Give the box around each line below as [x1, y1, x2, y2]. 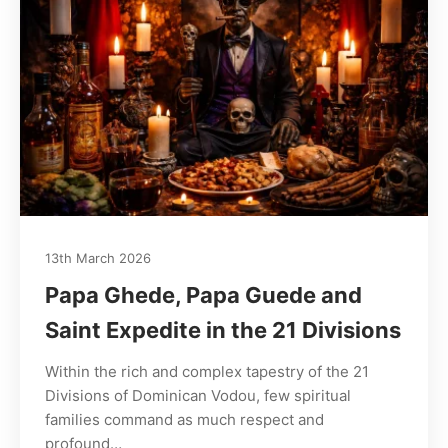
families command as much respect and [45, 409, 324, 429]
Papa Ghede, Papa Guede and [45, 281, 362, 308]
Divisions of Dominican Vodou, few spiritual [45, 385, 351, 405]
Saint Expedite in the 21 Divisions [45, 316, 401, 343]
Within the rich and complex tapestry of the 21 [45, 361, 369, 381]
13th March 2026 [45, 249, 151, 266]
